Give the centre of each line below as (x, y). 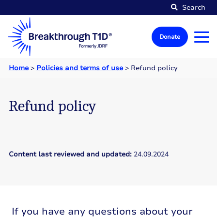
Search (193, 8)
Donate (170, 37)
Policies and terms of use (79, 68)
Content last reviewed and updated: (71, 154)
